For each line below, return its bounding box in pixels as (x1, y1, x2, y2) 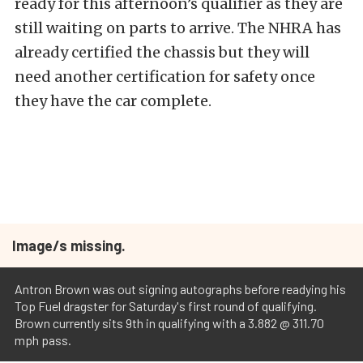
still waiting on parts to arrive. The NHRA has (15, 19, 341, 37)
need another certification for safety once (15, 67, 315, 86)
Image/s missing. (12, 237, 126, 254)
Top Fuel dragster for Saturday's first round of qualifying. (15, 298, 317, 314)
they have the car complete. (15, 92, 211, 110)
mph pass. (15, 332, 71, 348)
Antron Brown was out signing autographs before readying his (15, 281, 346, 297)
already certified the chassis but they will (15, 43, 310, 62)
